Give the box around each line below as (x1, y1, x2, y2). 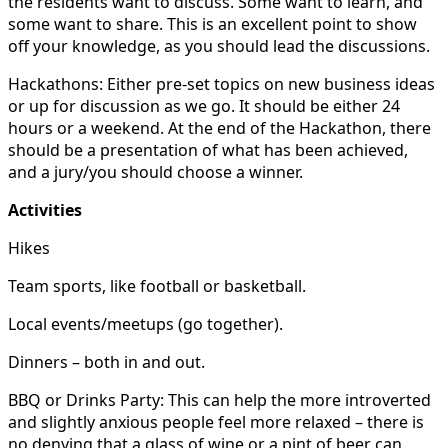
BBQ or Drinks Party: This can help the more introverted (8, 388, 431, 411)
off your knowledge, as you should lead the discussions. (8, 34, 430, 57)
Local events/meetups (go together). (8, 312, 283, 335)
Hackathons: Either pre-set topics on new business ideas (8, 72, 435, 95)
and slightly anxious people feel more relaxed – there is (8, 410, 424, 433)
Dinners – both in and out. (8, 350, 205, 373)
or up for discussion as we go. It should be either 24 (8, 94, 400, 117)
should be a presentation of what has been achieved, (8, 138, 408, 161)
